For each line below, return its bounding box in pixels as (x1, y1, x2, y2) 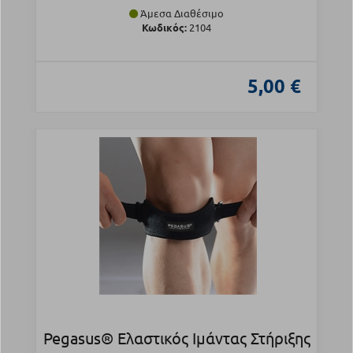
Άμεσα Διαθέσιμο (138, 6, 224, 20)
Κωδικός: (142, 20, 187, 35)
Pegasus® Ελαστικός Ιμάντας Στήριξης (43, 328, 310, 348)
